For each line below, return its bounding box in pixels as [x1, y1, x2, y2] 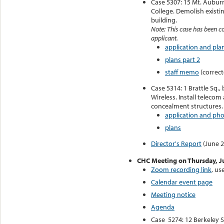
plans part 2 [165, 54, 200, 64]
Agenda [151, 202, 174, 211]
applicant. [151, 33, 178, 42]
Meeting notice [151, 189, 195, 199]
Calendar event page [151, 177, 212, 186]
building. [151, 15, 177, 24]
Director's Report [151, 138, 201, 148]
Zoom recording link [151, 164, 211, 174]
